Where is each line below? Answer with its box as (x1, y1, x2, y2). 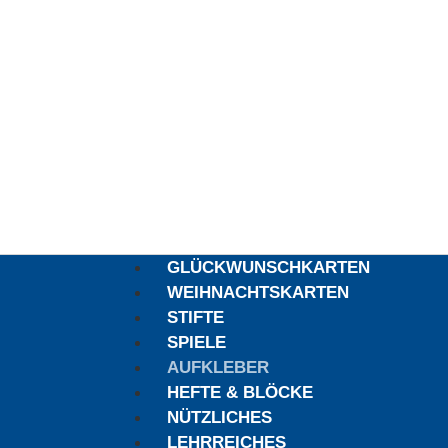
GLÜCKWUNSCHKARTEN (167, 258, 370, 277)
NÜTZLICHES (167, 408, 272, 427)
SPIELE (167, 333, 226, 352)
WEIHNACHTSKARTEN (167, 283, 349, 302)
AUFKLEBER (167, 358, 269, 377)
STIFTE (167, 308, 224, 327)
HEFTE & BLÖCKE (167, 383, 313, 402)
